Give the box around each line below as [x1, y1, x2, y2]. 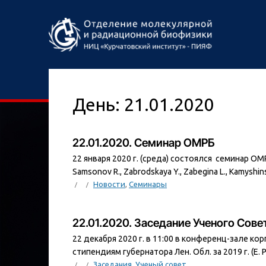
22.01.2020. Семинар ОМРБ [72, 135, 215, 150]
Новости [93, 179, 125, 188]
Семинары [129, 179, 167, 188]
